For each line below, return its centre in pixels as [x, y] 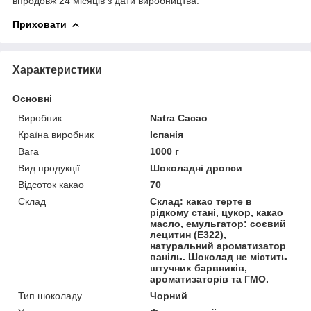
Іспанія [167, 134]
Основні [32, 98]
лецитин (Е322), [188, 234]
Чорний [169, 295]
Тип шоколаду [50, 295]
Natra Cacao [179, 118]
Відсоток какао [51, 184]
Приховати [40, 24]
